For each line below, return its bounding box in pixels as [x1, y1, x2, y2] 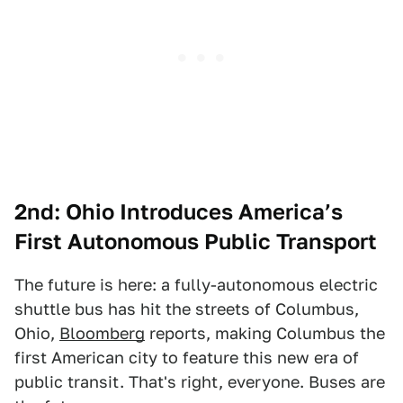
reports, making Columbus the [145, 324, 385, 344]
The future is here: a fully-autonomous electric [14, 275, 378, 295]
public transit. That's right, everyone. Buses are [14, 372, 385, 392]
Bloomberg [59, 324, 145, 344]
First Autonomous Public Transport [14, 228, 377, 255]
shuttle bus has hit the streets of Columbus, [14, 300, 359, 319]
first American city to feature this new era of [14, 348, 359, 368]
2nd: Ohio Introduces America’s [14, 199, 343, 226]
